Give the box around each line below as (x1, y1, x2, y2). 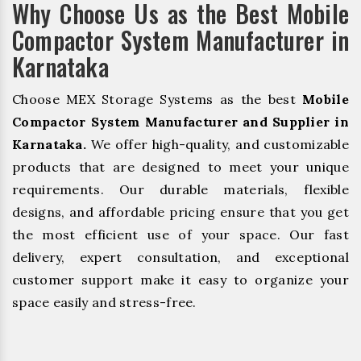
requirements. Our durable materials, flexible (12, 180, 349, 197)
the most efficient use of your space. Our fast (12, 226, 349, 243)
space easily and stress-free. (12, 293, 197, 310)
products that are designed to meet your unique (12, 158, 349, 175)
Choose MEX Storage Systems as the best (12, 90, 303, 107)
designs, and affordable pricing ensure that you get (12, 203, 349, 220)
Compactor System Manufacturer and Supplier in (12, 113, 349, 130)
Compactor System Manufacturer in (12, 21, 349, 58)
